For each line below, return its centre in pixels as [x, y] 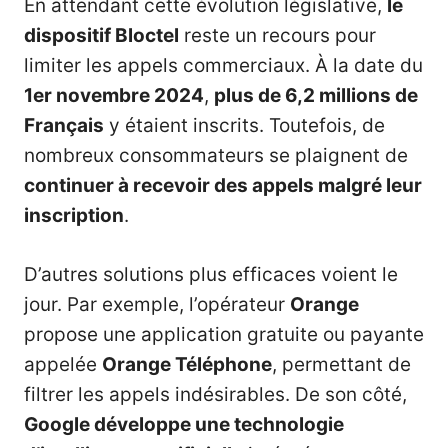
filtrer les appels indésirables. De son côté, [215, 394]
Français [64, 126]
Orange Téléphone [187, 364]
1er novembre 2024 [114, 96]
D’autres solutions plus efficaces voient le [211, 274]
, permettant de [341, 364]
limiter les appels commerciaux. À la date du [223, 66]
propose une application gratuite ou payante [224, 334]
